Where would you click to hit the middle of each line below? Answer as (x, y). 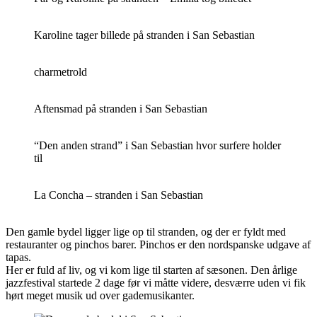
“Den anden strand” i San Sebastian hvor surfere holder (157, 145)
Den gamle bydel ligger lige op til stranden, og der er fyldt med (146, 232)
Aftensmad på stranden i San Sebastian (121, 109)
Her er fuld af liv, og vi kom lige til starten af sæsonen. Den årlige (151, 270)
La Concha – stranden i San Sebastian (119, 195)
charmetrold (60, 72)
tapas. (18, 257)
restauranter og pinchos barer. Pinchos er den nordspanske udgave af (158, 244)
